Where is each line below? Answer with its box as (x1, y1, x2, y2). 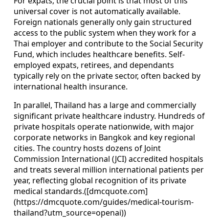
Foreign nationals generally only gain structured (14, 16, 192, 27)
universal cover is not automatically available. (14, 5, 180, 17)
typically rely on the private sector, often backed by (14, 70, 200, 81)
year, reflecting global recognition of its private (14, 175, 186, 186)
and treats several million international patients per (14, 164, 204, 175)
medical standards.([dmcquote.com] (14, 185, 148, 197)
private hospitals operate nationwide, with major (14, 121, 194, 132)
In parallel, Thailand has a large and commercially (14, 99, 196, 110)
